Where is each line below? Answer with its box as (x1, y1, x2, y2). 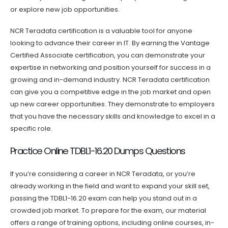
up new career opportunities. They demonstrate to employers (10, 99, 215, 109)
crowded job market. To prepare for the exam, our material (10, 205, 206, 215)
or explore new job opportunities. (10, 4, 120, 14)
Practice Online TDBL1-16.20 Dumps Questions (10, 144, 185, 157)
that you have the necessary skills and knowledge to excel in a (10, 111, 215, 122)
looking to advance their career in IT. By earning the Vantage (10, 38, 210, 48)
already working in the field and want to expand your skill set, (10, 181, 210, 191)
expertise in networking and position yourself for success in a (10, 63, 211, 73)
